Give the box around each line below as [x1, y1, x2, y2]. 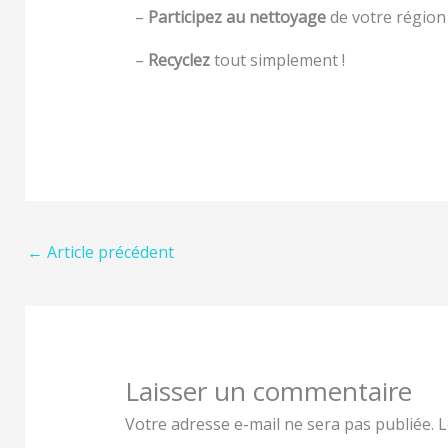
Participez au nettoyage [144, 6, 326, 29]
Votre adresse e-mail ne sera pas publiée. [125, 412, 434, 435]
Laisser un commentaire [125, 372, 412, 409]
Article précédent [43, 240, 174, 263]
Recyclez [148, 49, 210, 71]
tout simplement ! [210, 49, 345, 71]
